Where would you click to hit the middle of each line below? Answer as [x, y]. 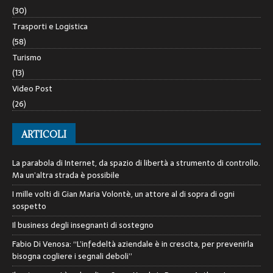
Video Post [32, 88]
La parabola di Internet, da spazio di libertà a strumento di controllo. [136, 163]
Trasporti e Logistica [50, 26]
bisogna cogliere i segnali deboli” [72, 256]
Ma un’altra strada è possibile [66, 175]
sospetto [29, 206]
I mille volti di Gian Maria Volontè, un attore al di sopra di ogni [123, 194]
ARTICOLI [44, 134]
